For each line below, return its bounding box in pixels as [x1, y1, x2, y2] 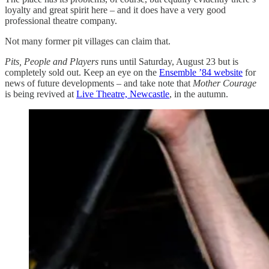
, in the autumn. [169, 88, 228, 99]
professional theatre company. [5, 15, 117, 26]
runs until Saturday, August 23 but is [98, 56, 238, 67]
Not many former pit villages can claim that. [5, 35, 171, 46]
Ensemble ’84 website [159, 67, 243, 77]
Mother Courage [193, 77, 256, 88]
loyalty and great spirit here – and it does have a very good [5, 4, 226, 15]
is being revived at [5, 88, 76, 99]
